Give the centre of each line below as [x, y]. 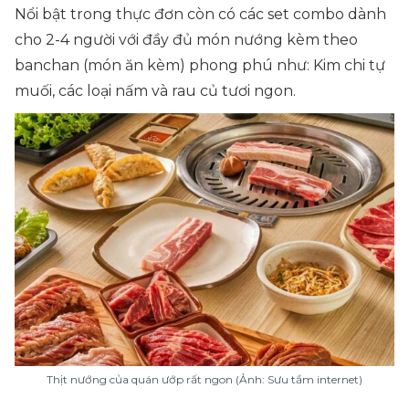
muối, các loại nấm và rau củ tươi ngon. [155, 91]
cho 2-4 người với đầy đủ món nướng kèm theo [186, 40]
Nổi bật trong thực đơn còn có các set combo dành [200, 14]
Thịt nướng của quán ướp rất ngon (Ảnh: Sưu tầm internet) [204, 379]
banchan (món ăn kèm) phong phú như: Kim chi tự [200, 65]
